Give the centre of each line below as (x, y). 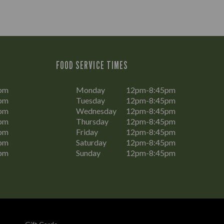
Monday (90, 89)
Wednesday (96, 110)
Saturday (91, 142)
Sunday (88, 152)
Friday (87, 131)
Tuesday (90, 100)
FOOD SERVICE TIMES (92, 65)
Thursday (92, 121)
